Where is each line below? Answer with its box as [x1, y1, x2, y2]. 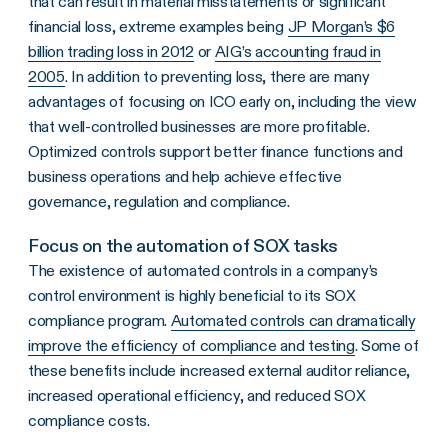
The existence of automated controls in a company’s [28, 261, 378, 280]
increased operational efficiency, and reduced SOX [28, 386, 366, 405]
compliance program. [28, 311, 171, 330]
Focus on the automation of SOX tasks [28, 235, 339, 257]
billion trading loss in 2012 [28, 42, 195, 61]
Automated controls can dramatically [170, 311, 416, 330]
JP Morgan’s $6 [287, 17, 396, 36]
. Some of [354, 336, 419, 355]
